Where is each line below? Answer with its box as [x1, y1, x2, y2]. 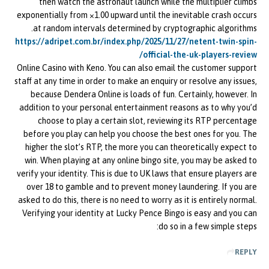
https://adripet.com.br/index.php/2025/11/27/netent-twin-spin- [15, 37, 257, 47]
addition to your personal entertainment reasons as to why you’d [19, 103, 257, 113]
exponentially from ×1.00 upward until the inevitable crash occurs [17, 10, 257, 20]
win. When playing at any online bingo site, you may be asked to [25, 156, 257, 166]
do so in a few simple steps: [159, 222, 257, 232]
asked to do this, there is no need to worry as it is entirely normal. [18, 195, 257, 205]
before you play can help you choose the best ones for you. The [23, 129, 257, 139]
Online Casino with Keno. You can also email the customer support [17, 63, 257, 73]
